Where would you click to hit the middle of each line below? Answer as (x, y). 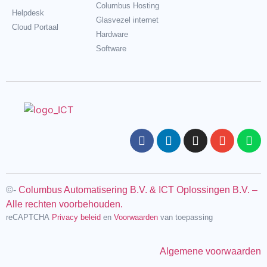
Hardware (112, 35)
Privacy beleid (76, 217)
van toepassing (185, 217)
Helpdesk (28, 13)
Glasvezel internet (128, 20)
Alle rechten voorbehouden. (64, 204)
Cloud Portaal (35, 27)
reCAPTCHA (29, 217)
